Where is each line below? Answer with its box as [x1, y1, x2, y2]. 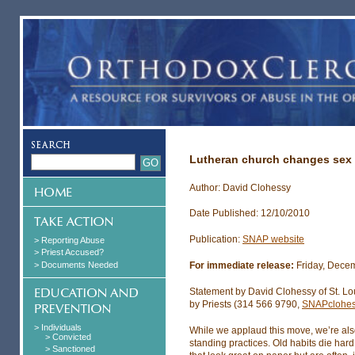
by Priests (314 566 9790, [189, 298, 302, 310]
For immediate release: [189, 259, 294, 271]
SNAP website [242, 234, 304, 246]
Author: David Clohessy [189, 181, 291, 193]
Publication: [189, 234, 242, 246]
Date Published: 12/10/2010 [189, 208, 310, 219]
